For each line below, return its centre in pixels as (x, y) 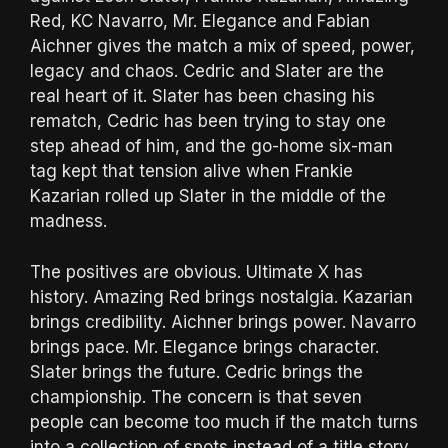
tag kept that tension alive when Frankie (191, 171)
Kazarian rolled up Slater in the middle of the (208, 196)
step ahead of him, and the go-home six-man (211, 146)
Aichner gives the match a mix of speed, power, (222, 46)
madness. (68, 221)
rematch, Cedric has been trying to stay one (208, 121)
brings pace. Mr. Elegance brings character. (204, 346)
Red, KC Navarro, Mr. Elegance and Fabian (200, 21)
